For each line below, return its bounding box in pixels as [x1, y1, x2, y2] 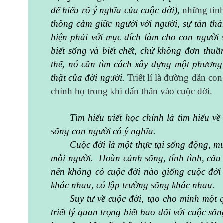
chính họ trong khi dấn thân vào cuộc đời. [51, 85, 212, 96]
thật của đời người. [51, 72, 127, 83]
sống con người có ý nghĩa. [51, 125, 156, 136]
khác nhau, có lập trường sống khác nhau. [51, 179, 217, 190]
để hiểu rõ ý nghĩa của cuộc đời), [51, 4, 180, 15]
